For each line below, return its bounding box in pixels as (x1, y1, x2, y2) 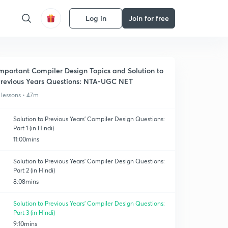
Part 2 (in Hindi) (13, 166, 55, 174)
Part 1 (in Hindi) (13, 124, 54, 132)
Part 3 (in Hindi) (13, 209, 55, 216)
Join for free (128, 13, 169, 23)
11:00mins (13, 135, 40, 143)
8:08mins (13, 178, 39, 185)
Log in (85, 13, 106, 23)
